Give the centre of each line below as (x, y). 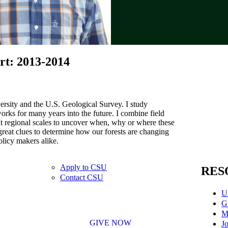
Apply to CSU (84, 167)
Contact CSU (82, 177)
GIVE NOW (110, 222)
